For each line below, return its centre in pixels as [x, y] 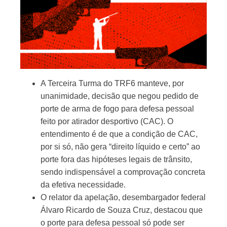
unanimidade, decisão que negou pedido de [120, 96]
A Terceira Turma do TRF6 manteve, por [112, 83]
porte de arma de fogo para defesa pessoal [117, 109]
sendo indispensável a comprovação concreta [123, 172]
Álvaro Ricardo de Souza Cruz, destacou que [122, 210]
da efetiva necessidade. [83, 185]
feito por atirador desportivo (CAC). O [107, 121]
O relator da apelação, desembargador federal [123, 197]
